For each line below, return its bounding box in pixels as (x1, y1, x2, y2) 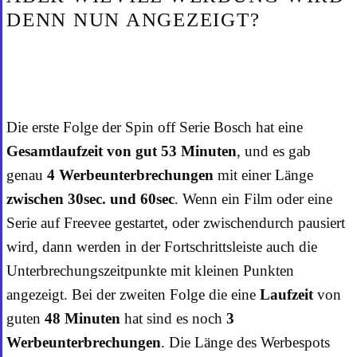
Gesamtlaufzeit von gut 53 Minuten (6, 143, 237, 160)
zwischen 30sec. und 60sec (6, 190, 175, 208)
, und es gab (237, 143, 311, 160)
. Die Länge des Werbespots (161, 334, 330, 351)
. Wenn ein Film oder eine (175, 190, 332, 208)
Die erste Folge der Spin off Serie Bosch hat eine (6, 119, 303, 136)
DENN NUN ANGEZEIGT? (6, 9, 261, 31)
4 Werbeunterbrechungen (47, 167, 214, 184)
